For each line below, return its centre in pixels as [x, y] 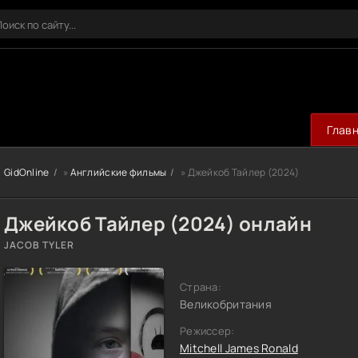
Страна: [201, 287]
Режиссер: [207, 331]
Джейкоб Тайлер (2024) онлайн [158, 223]
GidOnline [27, 172]
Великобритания [226, 304]
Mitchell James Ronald [239, 348]
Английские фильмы [118, 172]
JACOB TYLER [39, 245]
